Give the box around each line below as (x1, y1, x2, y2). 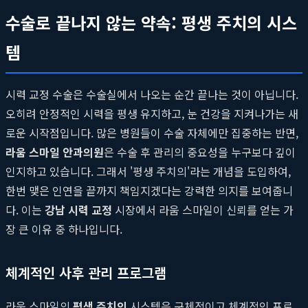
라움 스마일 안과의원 (5, 143, 104, 160)
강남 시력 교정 (45, 201, 112, 218)
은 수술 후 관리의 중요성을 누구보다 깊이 (104, 143, 296, 160)
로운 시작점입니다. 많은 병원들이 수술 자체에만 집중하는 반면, (5, 124, 298, 141)
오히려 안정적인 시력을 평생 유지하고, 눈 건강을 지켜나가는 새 (5, 104, 298, 122)
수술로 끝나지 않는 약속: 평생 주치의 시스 (5, 10, 297, 34)
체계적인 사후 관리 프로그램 (5, 262, 166, 283)
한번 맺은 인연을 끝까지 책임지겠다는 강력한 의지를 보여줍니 (5, 181, 293, 199)
